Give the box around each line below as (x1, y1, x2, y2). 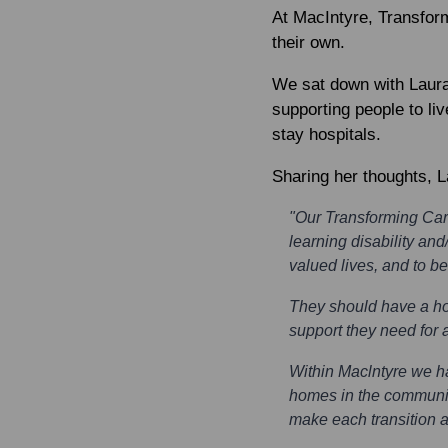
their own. (272, 32, 345, 52)
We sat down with (272, 74, 409, 94)
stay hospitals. (272, 124, 381, 144)
